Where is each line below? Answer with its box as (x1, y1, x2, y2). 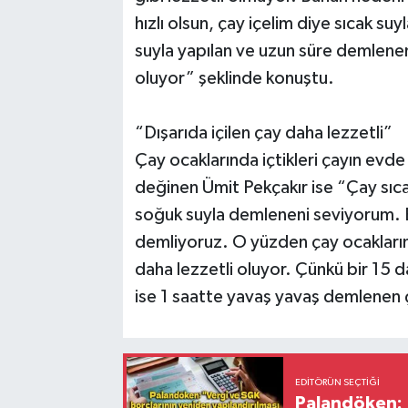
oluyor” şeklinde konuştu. (134, 68, 334, 87)
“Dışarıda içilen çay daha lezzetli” (134, 123, 393, 142)
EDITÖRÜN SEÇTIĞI (295, 378, 381, 388)
